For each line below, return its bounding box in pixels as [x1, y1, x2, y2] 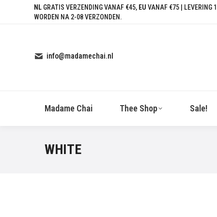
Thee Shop [120, 103, 158, 113]
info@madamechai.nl [46, 51, 113, 61]
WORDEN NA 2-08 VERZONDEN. [34, 13, 122, 21]
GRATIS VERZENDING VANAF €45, [42, 3, 139, 11]
